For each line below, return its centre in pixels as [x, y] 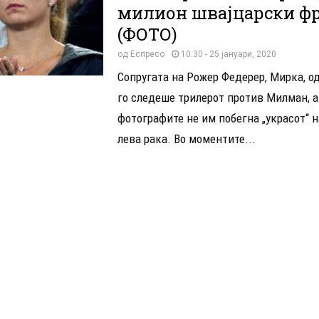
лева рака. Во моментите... [186, 138]
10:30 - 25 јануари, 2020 [228, 54]
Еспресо [147, 54]
